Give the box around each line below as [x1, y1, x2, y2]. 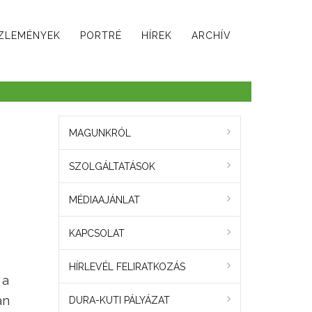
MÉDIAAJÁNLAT [68, 194, 140, 206]
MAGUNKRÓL [68, 127, 131, 139]
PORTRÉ [80, 30, 122, 41]
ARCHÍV [192, 30, 231, 41]
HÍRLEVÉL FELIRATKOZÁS [68, 261, 185, 273]
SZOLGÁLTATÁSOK [68, 161, 155, 173]
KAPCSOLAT [68, 228, 125, 240]
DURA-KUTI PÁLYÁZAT [68, 295, 170, 306]
